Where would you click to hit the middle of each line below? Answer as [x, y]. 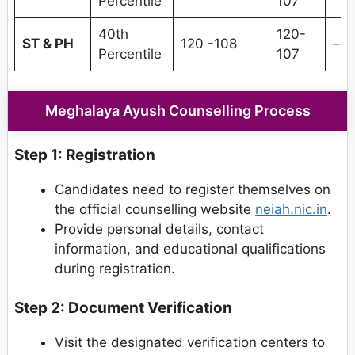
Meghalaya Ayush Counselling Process [177, 111]
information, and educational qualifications [190, 249]
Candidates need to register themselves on [193, 190]
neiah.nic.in [291, 210]
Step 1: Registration [85, 155]
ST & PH [48, 43]
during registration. [115, 269]
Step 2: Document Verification [123, 307]
